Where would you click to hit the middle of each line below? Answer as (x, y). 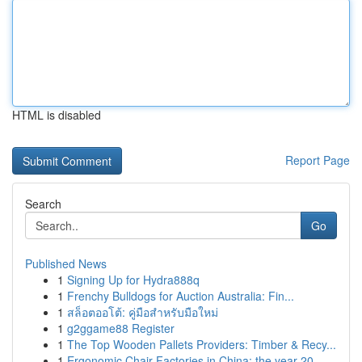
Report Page (318, 160)
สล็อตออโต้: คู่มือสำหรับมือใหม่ (143, 312)
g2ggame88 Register (121, 328)
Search (43, 204)
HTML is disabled (57, 115)
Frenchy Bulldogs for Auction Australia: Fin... (181, 296)
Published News (66, 263)
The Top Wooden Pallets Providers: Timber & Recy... (202, 344)
